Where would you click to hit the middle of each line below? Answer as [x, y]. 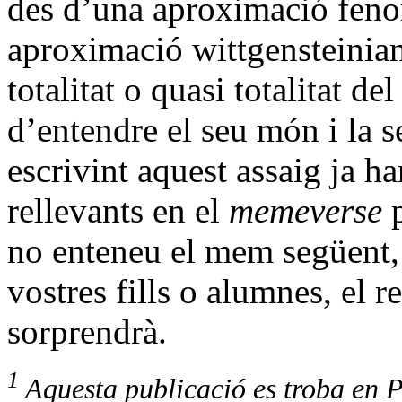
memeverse [306, 211]
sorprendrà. [87, 332]
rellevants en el [118, 211]
